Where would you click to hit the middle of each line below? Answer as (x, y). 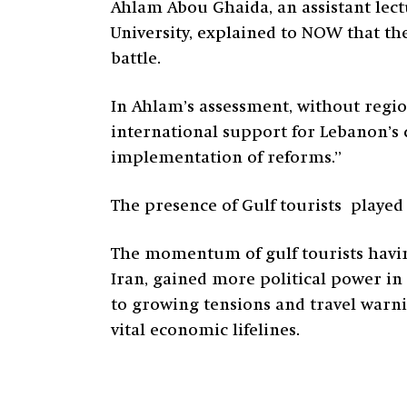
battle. (136, 60)
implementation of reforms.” (226, 159)
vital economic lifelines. (205, 331)
